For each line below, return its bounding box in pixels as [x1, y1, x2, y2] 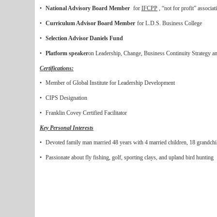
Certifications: [40, 65, 74, 72]
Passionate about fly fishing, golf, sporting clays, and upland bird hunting [46, 154, 214, 161]
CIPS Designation [46, 94, 87, 101]
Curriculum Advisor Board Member [46, 20, 135, 27]
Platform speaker [46, 50, 88, 57]
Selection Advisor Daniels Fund [46, 35, 123, 42]
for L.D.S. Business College [137, 20, 202, 27]
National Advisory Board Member [46, 5, 130, 12]
